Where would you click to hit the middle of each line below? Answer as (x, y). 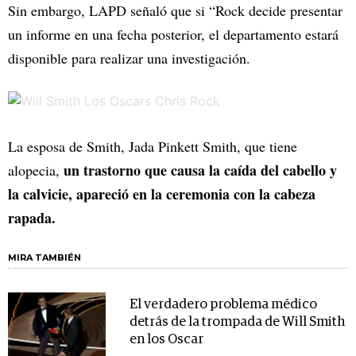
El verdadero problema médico (223, 305)
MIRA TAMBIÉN (44, 258)
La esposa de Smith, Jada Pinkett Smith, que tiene (153, 147)
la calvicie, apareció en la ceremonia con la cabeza (162, 194)
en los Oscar (166, 340)
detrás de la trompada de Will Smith (237, 323)
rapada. (34, 218)
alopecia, (36, 170)
